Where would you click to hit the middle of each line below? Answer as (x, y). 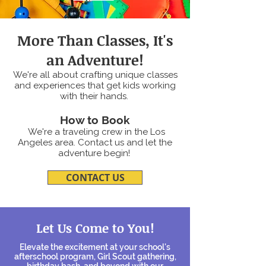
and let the (148, 142)
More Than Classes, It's (95, 40)
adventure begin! (95, 153)
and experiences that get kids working (95, 85)
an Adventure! (95, 59)
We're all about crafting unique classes (95, 75)
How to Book (95, 120)
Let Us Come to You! (95, 227)
